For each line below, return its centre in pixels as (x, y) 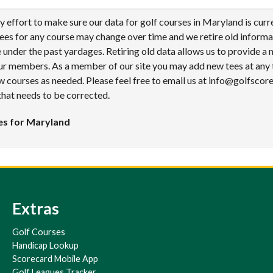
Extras (36, 208)
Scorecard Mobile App (55, 259)
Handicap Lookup (45, 245)
